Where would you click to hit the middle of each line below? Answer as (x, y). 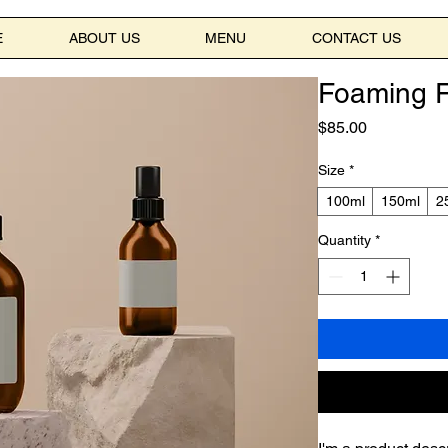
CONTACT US (357, 38)
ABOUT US (104, 38)
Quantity (344, 239)
